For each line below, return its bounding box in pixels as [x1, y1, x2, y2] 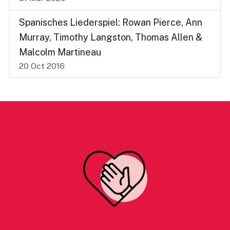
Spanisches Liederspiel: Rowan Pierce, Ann [19, 17, 202, 28]
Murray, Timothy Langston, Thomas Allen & [19, 32, 202, 43]
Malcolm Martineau [19, 47, 101, 58]
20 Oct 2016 [19, 61, 65, 71]
